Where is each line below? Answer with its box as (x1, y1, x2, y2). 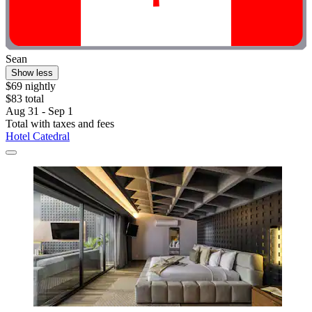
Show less (11, 68, 53, 79)
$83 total (6, 93, 44, 105)
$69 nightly (6, 80, 56, 93)
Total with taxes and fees (6, 118, 114, 130)
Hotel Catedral (6, 130, 70, 143)
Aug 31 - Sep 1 (6, 105, 73, 118)
